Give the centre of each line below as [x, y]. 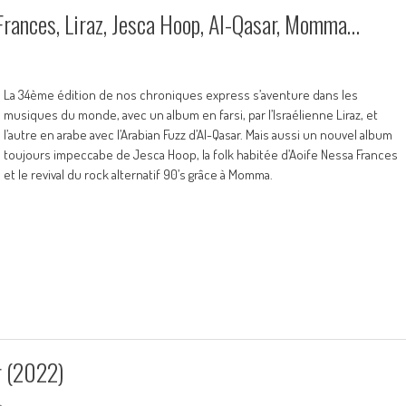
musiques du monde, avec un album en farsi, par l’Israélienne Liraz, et [191, 115]
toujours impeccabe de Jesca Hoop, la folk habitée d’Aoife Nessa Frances [201, 155]
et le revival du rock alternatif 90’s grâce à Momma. [138, 174]
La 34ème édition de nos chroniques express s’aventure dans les [181, 95]
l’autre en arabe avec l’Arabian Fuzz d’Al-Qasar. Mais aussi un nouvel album [198, 135]
